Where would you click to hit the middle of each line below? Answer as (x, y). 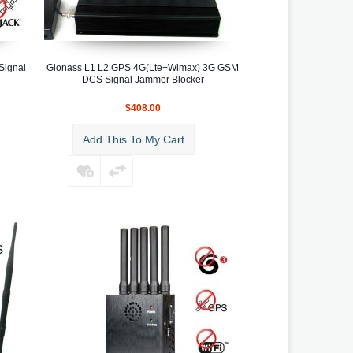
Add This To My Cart (134, 139)
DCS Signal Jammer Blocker (143, 79)
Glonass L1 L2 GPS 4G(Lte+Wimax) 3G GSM (143, 67)
